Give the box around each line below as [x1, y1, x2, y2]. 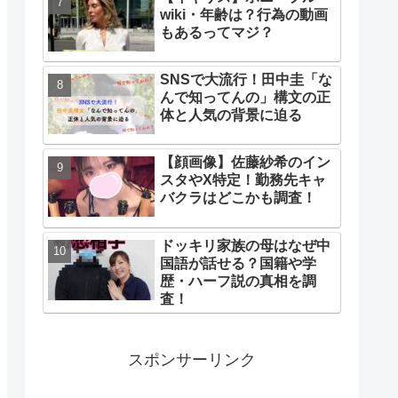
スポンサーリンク [128, 351, 256, 370]
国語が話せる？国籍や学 [160, 255, 316, 271]
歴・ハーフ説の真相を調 [160, 273, 316, 289]
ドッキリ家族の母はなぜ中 [160, 237, 330, 253]
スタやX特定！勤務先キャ [160, 172, 326, 188]
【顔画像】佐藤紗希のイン [160, 155, 330, 171]
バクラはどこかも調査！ [160, 190, 316, 206]
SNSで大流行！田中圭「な [160, 71, 332, 87]
